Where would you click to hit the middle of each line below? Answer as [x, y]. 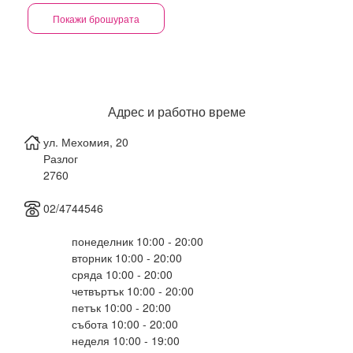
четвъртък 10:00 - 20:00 [133, 291]
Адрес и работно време [176, 111]
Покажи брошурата [96, 19]
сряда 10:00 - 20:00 [122, 274]
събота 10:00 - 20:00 [125, 324]
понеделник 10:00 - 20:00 [137, 241]
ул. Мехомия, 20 [86, 142]
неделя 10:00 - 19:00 [126, 340]
